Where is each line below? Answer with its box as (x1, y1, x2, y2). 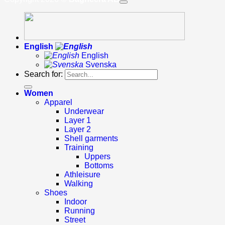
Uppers (84, 152, 110, 161)
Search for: (24, 69, 63, 78)
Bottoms (84, 161, 114, 170)
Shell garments (64, 134, 118, 143)
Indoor (64, 197, 87, 206)
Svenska (83, 60, 117, 69)
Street (64, 215, 85, 224)
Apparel (44, 97, 72, 106)
